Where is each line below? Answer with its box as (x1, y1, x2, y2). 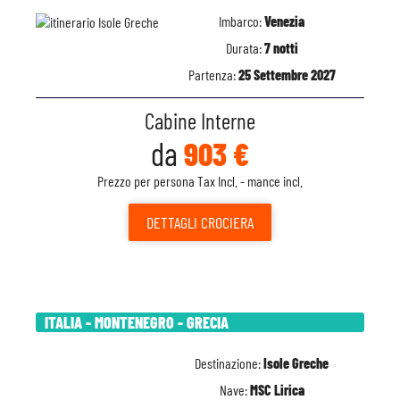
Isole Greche (263, 354, 329, 371)
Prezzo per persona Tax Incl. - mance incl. (97, 172, 303, 189)
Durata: (225, 39, 264, 56)
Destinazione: (195, 354, 263, 371)
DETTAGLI (146, 212, 197, 232)
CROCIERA (197, 212, 254, 232)
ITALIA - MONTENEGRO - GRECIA (45, 312, 229, 332)
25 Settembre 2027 (237, 66, 336, 83)
